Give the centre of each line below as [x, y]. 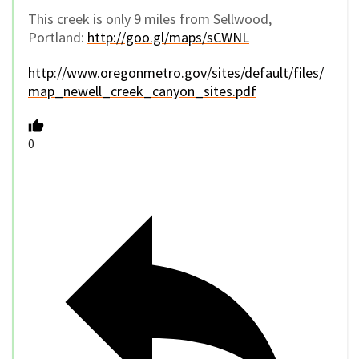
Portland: [58, 37]
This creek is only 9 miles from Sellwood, [150, 18]
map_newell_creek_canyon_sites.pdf [142, 91]
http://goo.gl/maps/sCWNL [168, 37]
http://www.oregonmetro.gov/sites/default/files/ [176, 73]
